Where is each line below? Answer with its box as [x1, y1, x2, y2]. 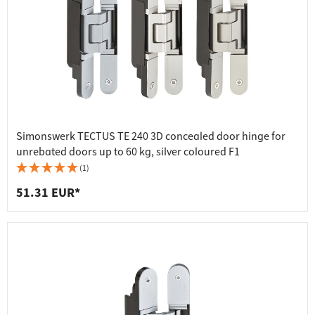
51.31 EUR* [16, 184, 80, 202]
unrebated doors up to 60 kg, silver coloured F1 [16, 144, 240, 160]
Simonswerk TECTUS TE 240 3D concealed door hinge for [16, 129, 285, 145]
